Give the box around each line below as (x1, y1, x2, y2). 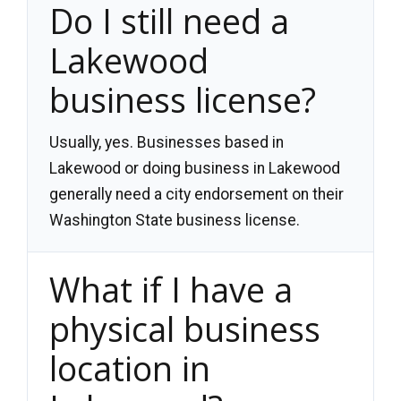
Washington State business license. (49, 211, 300, 230)
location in (49, 346, 210, 392)
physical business (49, 306, 320, 353)
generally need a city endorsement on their (49, 185, 344, 204)
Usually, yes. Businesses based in (49, 133, 284, 152)
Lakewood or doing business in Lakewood (49, 159, 340, 178)
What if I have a (49, 267, 293, 313)
